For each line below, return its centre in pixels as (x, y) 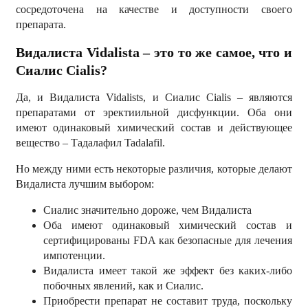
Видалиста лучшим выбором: (85, 184)
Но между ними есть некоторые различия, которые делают (154, 169)
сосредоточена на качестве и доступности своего (154, 9)
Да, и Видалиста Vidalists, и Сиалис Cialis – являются (154, 97)
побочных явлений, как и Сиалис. (123, 286)
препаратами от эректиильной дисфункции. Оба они (154, 112)
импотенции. (74, 255)
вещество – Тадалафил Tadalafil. (90, 143)
